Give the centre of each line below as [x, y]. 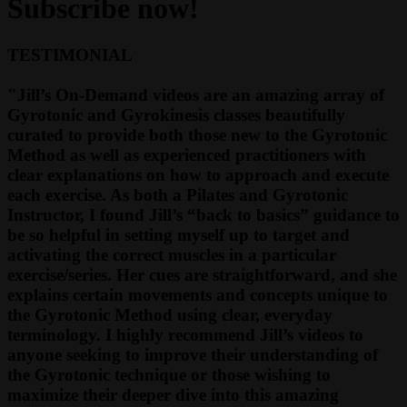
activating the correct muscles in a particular [172, 254]
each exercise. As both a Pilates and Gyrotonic [178, 194]
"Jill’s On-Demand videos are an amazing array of [196, 94]
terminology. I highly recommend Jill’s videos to [185, 334]
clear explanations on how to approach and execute [198, 174]
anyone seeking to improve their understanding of [193, 354]
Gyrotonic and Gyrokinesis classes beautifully [176, 114]
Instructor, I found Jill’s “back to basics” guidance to [203, 214]
